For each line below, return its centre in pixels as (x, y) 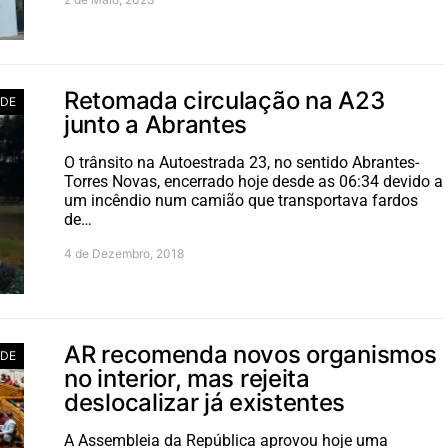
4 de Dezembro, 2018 (124, 253)
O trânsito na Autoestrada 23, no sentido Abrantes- (241, 162)
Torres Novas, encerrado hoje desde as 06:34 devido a (253, 181)
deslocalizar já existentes (205, 402)
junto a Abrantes (156, 124)
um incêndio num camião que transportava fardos (241, 200)
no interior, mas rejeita (187, 378)
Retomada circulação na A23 (224, 100)
